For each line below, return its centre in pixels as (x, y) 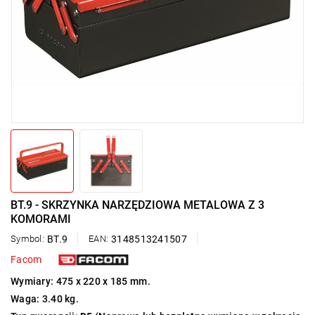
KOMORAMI (41, 219)
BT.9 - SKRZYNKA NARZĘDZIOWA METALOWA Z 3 (137, 205)
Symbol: (27, 239)
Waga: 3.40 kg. (45, 299)
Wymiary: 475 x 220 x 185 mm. (81, 282)
